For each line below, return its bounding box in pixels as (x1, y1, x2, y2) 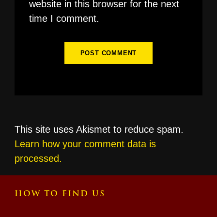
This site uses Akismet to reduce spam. (15, 124, 184, 135)
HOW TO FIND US (15, 190, 105, 198)
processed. (15, 153, 62, 164)
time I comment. (29, 13, 99, 24)
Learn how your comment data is (15, 138, 156, 149)
